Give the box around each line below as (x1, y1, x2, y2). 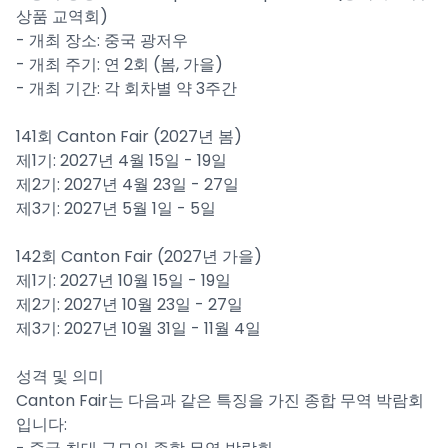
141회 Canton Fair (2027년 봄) (16, 125, 242, 148)
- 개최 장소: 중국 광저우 (16, 29, 188, 52)
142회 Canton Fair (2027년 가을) (16, 245, 262, 268)
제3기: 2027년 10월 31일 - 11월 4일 (16, 317, 261, 340)
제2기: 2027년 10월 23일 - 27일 (16, 293, 243, 316)
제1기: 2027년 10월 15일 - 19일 (16, 269, 231, 292)
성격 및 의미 (16, 365, 104, 388)
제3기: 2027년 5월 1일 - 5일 (16, 197, 216, 220)
